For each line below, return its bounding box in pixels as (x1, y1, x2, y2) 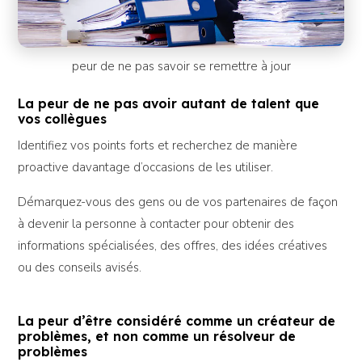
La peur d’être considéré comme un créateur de (18, 312, 336, 329)
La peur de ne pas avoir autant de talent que (18, 95, 320, 112)
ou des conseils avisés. (18, 259, 142, 276)
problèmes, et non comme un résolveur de (18, 327, 297, 344)
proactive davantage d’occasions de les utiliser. (18, 159, 274, 176)
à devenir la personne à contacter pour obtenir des (18, 216, 295, 233)
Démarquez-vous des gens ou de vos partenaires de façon (18, 194, 339, 211)
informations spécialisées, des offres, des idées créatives (18, 238, 328, 255)
